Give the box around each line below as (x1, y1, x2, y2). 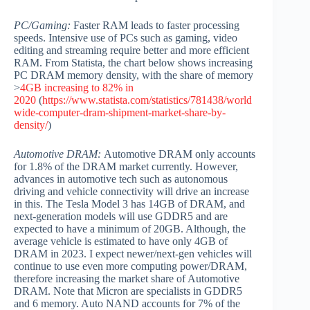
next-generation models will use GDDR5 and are (14, 210, 228, 223)
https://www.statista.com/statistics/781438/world (42, 94, 252, 107)
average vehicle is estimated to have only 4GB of (14, 235, 228, 248)
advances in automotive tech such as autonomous (14, 173, 228, 185)
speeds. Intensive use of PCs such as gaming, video (14, 32, 237, 44)
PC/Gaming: (14, 19, 71, 32)
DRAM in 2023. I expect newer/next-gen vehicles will (14, 248, 252, 260)
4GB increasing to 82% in (20, 82, 134, 94)
